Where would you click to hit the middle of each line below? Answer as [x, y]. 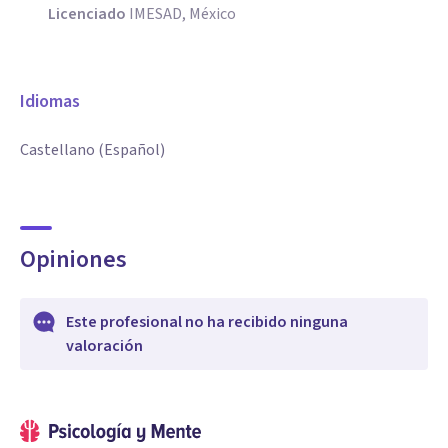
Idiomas [50, 101]
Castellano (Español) [92, 150]
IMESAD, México [182, 14]
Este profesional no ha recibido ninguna [207, 322]
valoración [104, 346]
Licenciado [87, 14]
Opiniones [73, 259]
